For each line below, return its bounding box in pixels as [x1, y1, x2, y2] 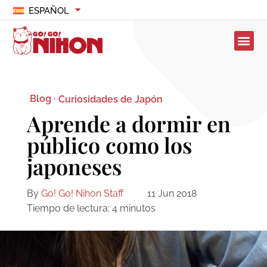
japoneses [26, 152, 122, 181]
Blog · [29, 93, 55, 105]
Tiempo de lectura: [26, 203, 110, 215]
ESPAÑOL [28, 5, 69, 16]
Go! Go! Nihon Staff [41, 188, 123, 200]
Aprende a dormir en [26, 109, 231, 138]
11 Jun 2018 [147, 188, 197, 200]
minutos [119, 203, 156, 215]
